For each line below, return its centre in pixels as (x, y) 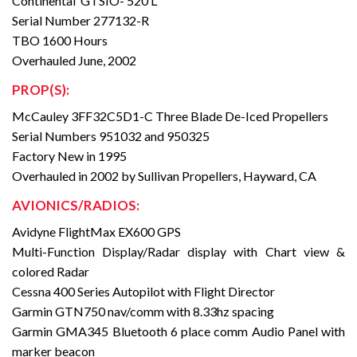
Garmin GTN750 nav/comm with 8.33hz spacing (143, 312)
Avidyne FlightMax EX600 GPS (96, 232)
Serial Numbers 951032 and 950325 (111, 136)
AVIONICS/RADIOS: (76, 206)
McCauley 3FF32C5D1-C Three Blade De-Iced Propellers (170, 116)
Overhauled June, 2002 (74, 61)
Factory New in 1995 (69, 156)
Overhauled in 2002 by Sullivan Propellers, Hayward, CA (164, 176)
